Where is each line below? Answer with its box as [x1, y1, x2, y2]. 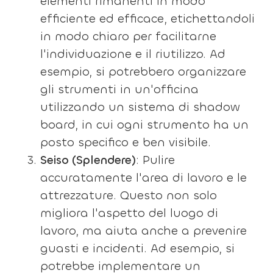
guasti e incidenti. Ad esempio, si [40, 241, 235, 256]
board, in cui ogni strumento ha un [40, 117, 249, 132]
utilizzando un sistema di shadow [40, 99, 241, 115]
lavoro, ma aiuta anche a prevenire [40, 223, 247, 238]
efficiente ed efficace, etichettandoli [40, 11, 255, 26]
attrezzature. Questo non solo [40, 188, 218, 203]
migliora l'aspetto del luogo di [40, 205, 219, 221]
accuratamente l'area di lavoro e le [40, 170, 247, 185]
